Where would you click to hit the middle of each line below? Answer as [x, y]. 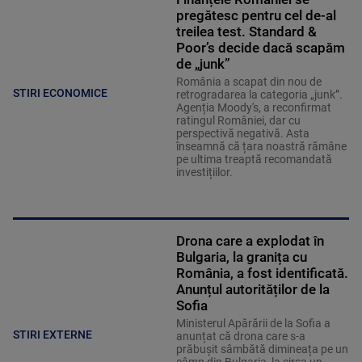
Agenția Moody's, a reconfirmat [253, 108]
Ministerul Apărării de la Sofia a [253, 324]
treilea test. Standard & [246, 32]
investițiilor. [205, 173]
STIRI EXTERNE [53, 334]
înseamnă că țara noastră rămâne [261, 147]
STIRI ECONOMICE [60, 93]
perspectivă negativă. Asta [242, 134]
